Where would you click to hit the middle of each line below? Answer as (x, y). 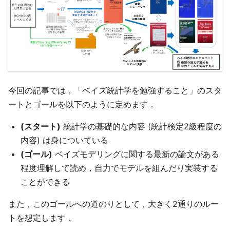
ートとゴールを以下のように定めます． (82, 104)
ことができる (45, 181)
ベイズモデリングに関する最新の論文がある (136, 154)
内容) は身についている (64, 140)
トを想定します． (41, 217)
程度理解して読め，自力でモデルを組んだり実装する (119, 168)
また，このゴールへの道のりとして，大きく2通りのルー (113, 204)
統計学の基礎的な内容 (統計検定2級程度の (141, 126)
